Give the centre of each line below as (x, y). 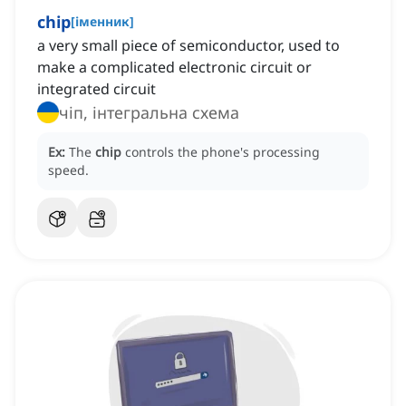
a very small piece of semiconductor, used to (188, 46)
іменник (102, 22)
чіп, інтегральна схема (149, 113)
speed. (68, 170)
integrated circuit (97, 89)
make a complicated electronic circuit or (174, 68)
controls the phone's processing (222, 152)
